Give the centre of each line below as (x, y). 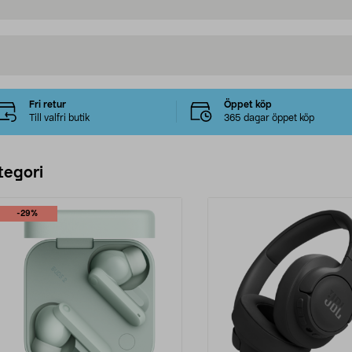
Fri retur (47, 105)
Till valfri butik (59, 118)
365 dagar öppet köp (269, 118)
